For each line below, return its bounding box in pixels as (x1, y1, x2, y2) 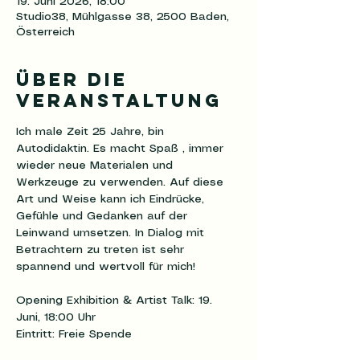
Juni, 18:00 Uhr (16, 312, 96, 323)
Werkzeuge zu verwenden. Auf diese (16, 177, 227, 188)
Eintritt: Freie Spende (16, 329, 132, 340)
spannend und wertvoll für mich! (16, 261, 195, 272)
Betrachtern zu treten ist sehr (16, 244, 188, 256)
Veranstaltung (16, 89, 222, 112)
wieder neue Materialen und (16, 160, 177, 171)
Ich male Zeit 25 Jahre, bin (16, 126, 168, 137)
